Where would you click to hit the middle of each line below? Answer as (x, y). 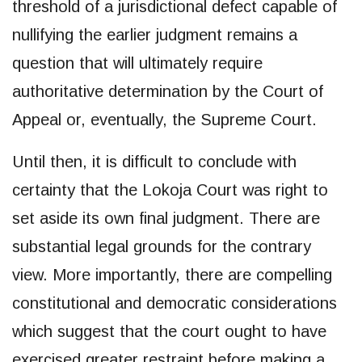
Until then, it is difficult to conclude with (154, 161)
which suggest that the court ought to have (169, 331)
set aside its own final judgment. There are (166, 218)
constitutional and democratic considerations (175, 303)
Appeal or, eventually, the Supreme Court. (164, 119)
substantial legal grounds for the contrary (162, 246)
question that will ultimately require (137, 63)
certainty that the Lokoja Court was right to (170, 189)
